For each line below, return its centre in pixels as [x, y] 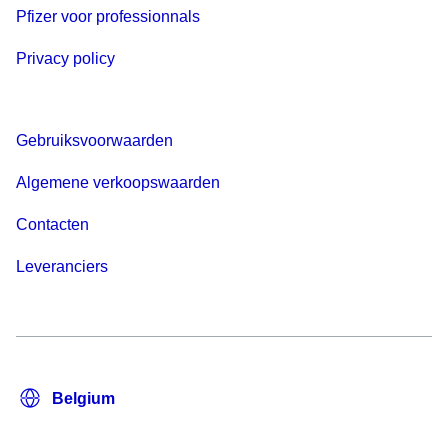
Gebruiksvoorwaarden [94, 141]
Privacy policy [65, 59]
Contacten [52, 225]
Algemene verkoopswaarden [118, 183]
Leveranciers [62, 267]
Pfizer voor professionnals [108, 17]
